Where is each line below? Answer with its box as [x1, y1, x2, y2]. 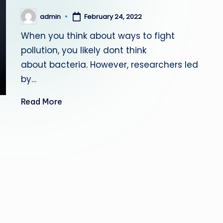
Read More [21, 97, 63, 107]
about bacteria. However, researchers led [21, 59, 199, 71]
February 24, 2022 [84, 11, 142, 21]
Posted [20, 14, 44, 24]
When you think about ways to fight [21, 30, 175, 42]
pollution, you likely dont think [21, 44, 147, 56]
